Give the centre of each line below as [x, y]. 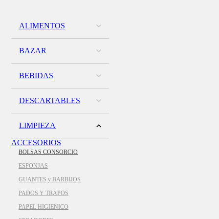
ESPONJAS [33, 166]
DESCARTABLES [50, 101]
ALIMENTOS [42, 26]
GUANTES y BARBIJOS [50, 180]
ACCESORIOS [36, 143]
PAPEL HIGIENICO [44, 207]
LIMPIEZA [37, 126]
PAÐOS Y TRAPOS [44, 193]
